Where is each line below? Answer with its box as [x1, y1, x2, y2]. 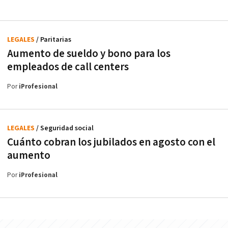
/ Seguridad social [36, 124, 94, 133]
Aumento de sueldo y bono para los [7, 47, 170, 61]
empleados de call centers [7, 60, 129, 74]
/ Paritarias [36, 35, 71, 45]
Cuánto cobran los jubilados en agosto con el [7, 135, 215, 150]
